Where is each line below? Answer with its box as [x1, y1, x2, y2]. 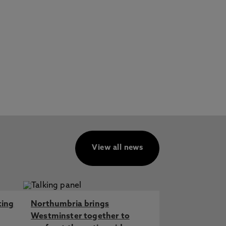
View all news [92, 144, 143, 152]
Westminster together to [31, 212, 130, 220]
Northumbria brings [31, 200, 109, 208]
